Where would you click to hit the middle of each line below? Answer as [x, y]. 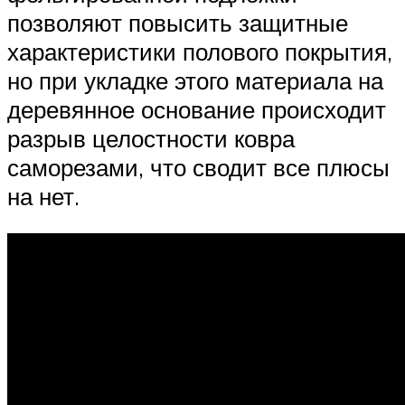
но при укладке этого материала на [195, 80]
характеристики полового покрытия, [200, 51]
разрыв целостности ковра [151, 138]
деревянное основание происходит [197, 109]
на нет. [43, 196]
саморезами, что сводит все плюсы [198, 167]
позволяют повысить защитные [178, 22]
